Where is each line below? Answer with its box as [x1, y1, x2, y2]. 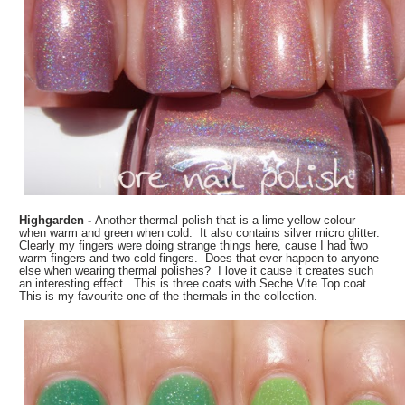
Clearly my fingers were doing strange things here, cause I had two [19, 238, 369, 252]
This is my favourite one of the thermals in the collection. [19, 288, 318, 303]
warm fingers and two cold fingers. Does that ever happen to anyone [19, 250, 380, 265]
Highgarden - [19, 212, 96, 227]
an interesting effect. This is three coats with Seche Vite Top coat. [19, 276, 371, 290]
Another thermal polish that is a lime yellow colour [95, 212, 356, 227]
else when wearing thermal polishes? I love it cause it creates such [19, 263, 374, 278]
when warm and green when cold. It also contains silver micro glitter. [19, 225, 384, 240]
